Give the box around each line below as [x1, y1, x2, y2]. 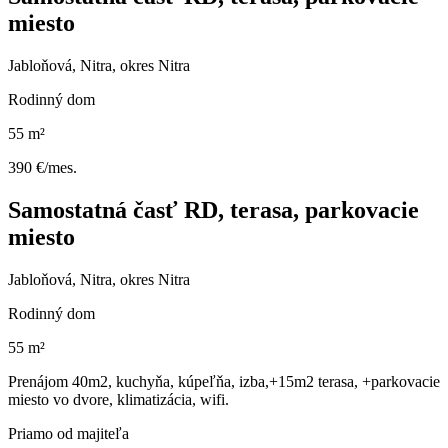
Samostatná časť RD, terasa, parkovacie [8, 196, 419, 223]
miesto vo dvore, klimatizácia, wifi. [8, 390, 229, 408]
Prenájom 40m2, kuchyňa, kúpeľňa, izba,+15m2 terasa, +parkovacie [8, 372, 440, 390]
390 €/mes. [8, 158, 77, 176]
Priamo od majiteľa [8, 424, 129, 442]
